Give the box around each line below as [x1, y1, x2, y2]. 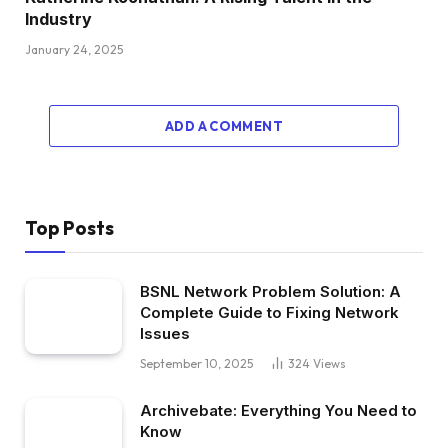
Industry [25, 9, 92, 30]
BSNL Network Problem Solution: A [140, 282, 401, 302]
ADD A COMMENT [164, 118, 284, 135]
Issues [140, 324, 190, 344]
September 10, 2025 [140, 356, 253, 372]
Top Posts [25, 216, 114, 241]
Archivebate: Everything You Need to [140, 401, 417, 421]
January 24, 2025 [25, 42, 123, 58]
